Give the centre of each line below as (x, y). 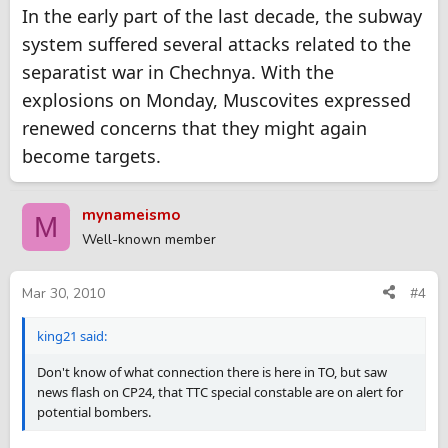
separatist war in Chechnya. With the (178, 72)
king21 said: (72, 335)
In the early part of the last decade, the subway (222, 16)
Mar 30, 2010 (63, 293)
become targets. (91, 156)
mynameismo (131, 215)
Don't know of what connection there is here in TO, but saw (212, 371)
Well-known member (149, 240)
